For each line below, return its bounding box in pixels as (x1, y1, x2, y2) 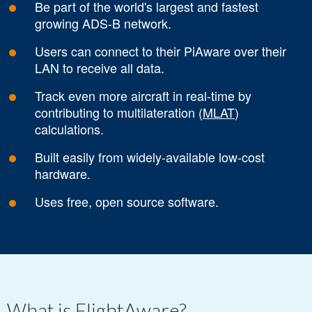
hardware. (35, 164, 91, 183)
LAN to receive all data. (35, 58, 164, 77)
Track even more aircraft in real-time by (35, 86, 251, 105)
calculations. (35, 120, 104, 139)
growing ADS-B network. (35, 14, 171, 33)
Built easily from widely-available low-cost (35, 148, 265, 166)
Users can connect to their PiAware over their (35, 42, 286, 61)
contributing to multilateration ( (35, 103, 203, 122)
